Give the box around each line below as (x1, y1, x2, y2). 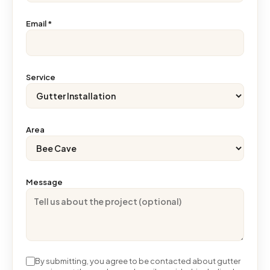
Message (26, 177, 63, 187)
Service (26, 72, 55, 83)
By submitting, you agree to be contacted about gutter (35, 256, 240, 266)
